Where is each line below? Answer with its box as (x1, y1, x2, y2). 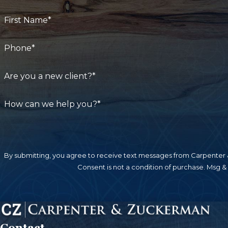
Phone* (4, 43, 35, 53)
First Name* (4, 15, 51, 25)
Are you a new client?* (4, 71, 96, 81)
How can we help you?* (4, 99, 101, 109)
